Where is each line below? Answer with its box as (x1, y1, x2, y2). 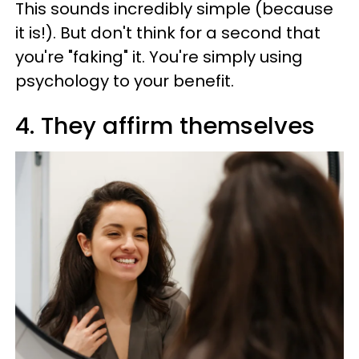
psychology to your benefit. (15, 70, 234, 92)
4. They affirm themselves (15, 110, 315, 142)
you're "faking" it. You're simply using (15, 46, 303, 68)
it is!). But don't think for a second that (15, 22, 321, 44)
